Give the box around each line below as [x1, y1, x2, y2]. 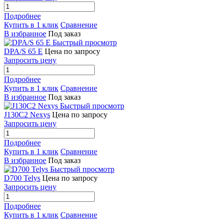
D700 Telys [4, 173, 40, 182]
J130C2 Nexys [4, 110, 50, 119]
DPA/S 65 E [4, 47, 43, 55]
